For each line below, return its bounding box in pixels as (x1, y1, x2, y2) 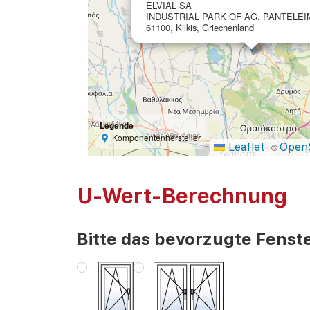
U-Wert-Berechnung (76, 183, 287, 209)
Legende (99, 119, 134, 132)
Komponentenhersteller (112, 131, 201, 144)
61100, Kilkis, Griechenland (145, 21, 254, 35)
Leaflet (225, 140, 266, 154)
